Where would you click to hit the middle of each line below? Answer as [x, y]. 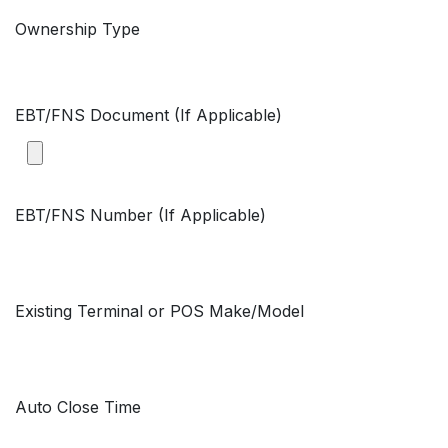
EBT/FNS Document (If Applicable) [148, 115]
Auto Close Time [78, 407]
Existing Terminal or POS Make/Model [159, 311]
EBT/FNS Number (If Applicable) [140, 215]
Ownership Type [77, 29]
